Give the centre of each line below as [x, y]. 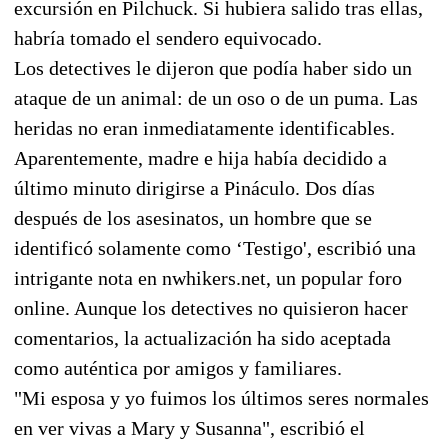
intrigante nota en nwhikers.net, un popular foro [208, 277]
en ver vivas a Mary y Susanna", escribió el [189, 427]
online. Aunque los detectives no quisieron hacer [211, 307]
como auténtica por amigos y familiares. [178, 367]
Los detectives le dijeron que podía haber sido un [213, 67]
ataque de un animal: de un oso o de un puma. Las [216, 97]
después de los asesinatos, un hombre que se [193, 217]
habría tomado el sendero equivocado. [168, 37]
